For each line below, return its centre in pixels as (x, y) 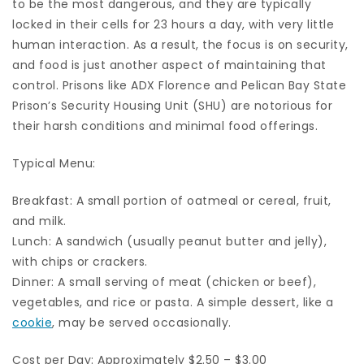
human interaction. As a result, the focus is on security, (180, 45)
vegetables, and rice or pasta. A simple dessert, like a (173, 303)
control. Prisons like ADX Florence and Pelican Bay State (179, 86)
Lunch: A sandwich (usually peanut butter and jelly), (169, 242)
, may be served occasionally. (142, 323)
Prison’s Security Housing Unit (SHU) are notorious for (172, 106)
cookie (32, 323)
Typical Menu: (54, 164)
